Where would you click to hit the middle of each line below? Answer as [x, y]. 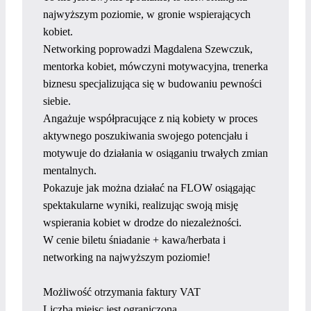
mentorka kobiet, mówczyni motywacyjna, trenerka [155, 66]
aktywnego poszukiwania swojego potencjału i [145, 135]
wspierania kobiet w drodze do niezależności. [142, 222]
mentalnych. [70, 170]
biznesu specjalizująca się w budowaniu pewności [152, 83]
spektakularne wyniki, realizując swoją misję [141, 205]
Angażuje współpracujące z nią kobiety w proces [150, 118]
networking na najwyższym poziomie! [127, 257]
